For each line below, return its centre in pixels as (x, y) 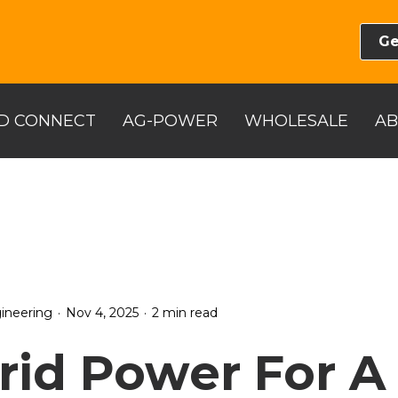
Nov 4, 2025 (102, 313)
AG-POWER (170, 120)
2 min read (185, 313)
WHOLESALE (296, 120)
